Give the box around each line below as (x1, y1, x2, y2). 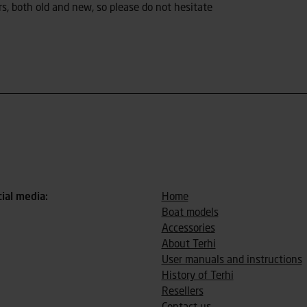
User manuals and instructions (161, 254, 302, 266)
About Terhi (161, 238, 216, 250)
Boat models (161, 207, 219, 219)
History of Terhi (161, 270, 234, 282)
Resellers (161, 286, 204, 297)
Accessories (161, 223, 215, 234)
